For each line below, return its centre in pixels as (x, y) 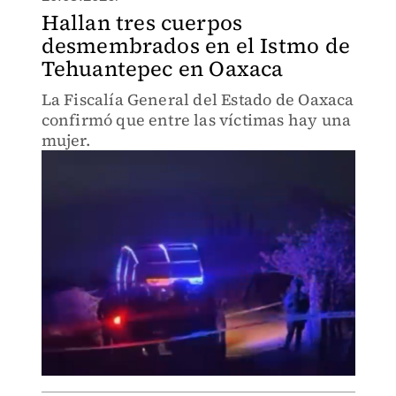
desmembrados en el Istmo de (195, 46)
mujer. (65, 140)
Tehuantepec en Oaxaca (162, 69)
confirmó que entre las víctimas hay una (196, 120)
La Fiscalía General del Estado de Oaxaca (198, 99)
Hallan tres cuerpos (142, 23)
